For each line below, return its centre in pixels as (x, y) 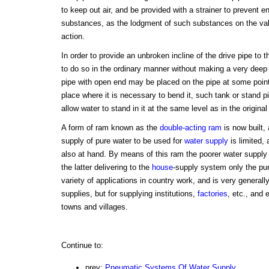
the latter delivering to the (106, 168)
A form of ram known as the (110, 128)
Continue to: (82, 246)
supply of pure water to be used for (122, 141)
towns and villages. (94, 207)
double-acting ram (190, 128)
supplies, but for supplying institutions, (129, 194)
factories (212, 194)
